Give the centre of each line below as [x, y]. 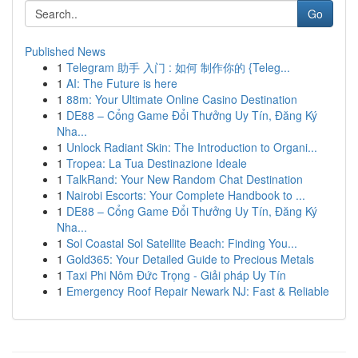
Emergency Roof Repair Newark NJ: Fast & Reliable [198, 291]
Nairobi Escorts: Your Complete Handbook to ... [186, 195]
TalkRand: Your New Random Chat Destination [185, 179]
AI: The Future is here [122, 83]
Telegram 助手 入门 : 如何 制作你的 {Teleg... [178, 67]
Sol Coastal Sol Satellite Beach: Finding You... [182, 243]
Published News [65, 51]
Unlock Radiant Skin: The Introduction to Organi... [192, 147]
